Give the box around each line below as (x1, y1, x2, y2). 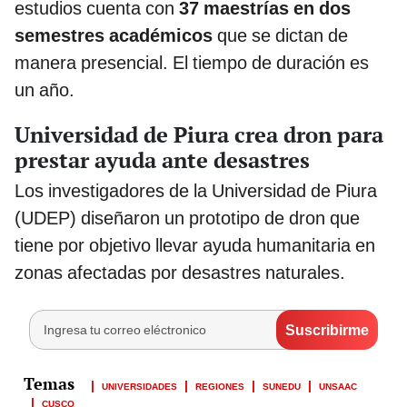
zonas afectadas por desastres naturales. (15, 262, 345, 284)
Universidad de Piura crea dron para (15, 120, 383, 150)
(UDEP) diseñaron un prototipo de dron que (15, 207, 360, 230)
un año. (15, 79, 74, 102)
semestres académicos (15, 25, 217, 47)
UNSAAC (319, 378, 357, 393)
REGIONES (195, 378, 244, 393)
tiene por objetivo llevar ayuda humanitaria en (15, 234, 375, 257)
